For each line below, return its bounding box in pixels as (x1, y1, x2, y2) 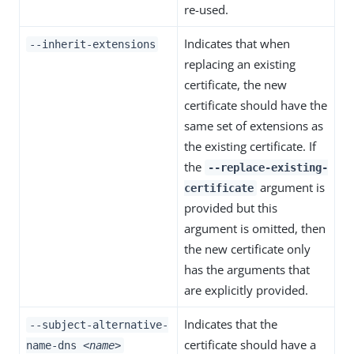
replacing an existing (184, 56, 296, 72)
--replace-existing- (207, 161, 328, 174)
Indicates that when (184, 36, 290, 51)
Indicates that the (184, 316, 277, 332)
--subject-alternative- (28, 318, 168, 331)
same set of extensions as (184, 118, 323, 134)
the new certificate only (184, 241, 311, 257)
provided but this (184, 200, 277, 216)
